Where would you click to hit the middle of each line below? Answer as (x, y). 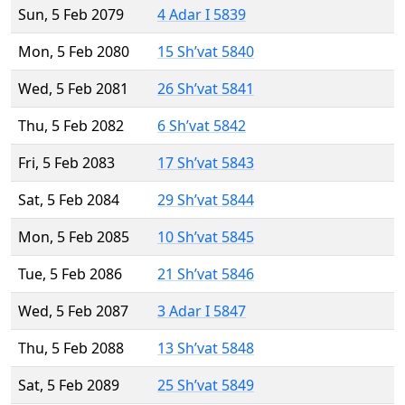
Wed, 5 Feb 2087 (73, 311)
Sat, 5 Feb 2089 (69, 386)
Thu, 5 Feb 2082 (71, 126)
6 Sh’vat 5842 (202, 126)
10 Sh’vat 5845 (206, 237)
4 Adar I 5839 (202, 15)
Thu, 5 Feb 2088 (71, 348)
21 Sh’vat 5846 (206, 274)
